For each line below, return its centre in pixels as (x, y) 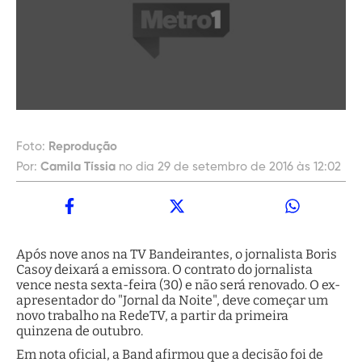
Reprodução (83, 147)
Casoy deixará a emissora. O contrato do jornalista (164, 270)
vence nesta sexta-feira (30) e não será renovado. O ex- (178, 285)
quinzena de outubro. (80, 331)
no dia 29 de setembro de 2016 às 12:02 (230, 167)
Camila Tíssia (78, 167)
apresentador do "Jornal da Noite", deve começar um (172, 301)
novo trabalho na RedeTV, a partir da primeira (152, 316)
